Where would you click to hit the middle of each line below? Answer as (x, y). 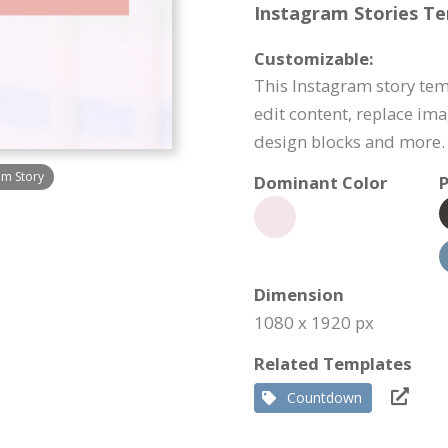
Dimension (299, 294)
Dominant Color (320, 182)
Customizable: (314, 58)
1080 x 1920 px (314, 322)
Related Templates (333, 363)
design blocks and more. (349, 141)
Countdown (324, 397)
